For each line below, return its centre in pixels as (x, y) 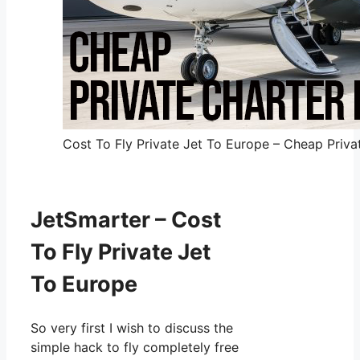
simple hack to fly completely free (135, 347)
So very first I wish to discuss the (132, 327)
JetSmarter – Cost (126, 219)
